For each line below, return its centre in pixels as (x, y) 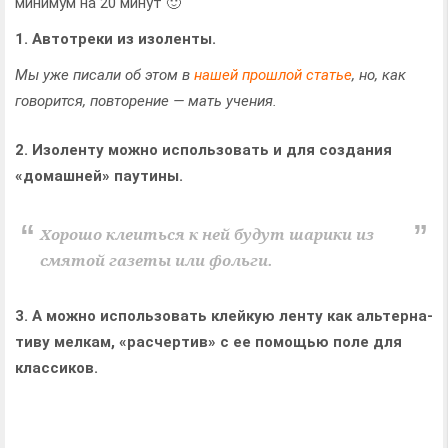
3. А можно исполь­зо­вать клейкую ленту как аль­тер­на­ (224, 316)
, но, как (379, 75)
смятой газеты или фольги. (156, 260)
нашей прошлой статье (273, 75)
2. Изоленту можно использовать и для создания (203, 149)
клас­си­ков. (56, 368)
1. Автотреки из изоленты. (115, 39)
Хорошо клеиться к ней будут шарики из (207, 234)
